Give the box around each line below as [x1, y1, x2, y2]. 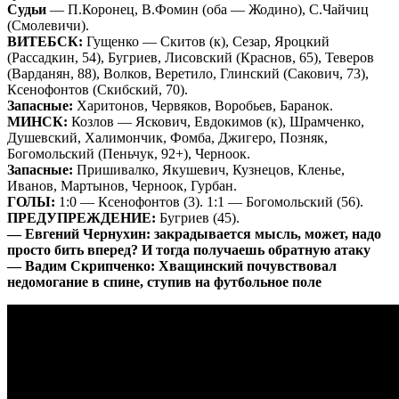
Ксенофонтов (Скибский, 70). [7, 81, 188, 97]
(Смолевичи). [7, 17, 89, 33]
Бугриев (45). [156, 209, 240, 225]
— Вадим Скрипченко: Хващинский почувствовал [7, 257, 337, 273]
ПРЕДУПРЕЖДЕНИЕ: [7, 209, 156, 225]
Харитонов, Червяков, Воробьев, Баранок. [73, 97, 333, 113]
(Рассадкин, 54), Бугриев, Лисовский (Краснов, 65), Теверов [7, 49, 374, 65]
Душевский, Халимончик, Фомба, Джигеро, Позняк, [7, 129, 328, 145]
